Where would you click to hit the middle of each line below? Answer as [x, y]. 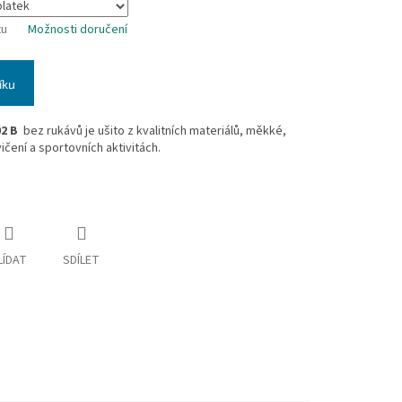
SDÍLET [81, 261]
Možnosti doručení [78, 30]
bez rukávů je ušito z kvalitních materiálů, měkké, [153, 131]
